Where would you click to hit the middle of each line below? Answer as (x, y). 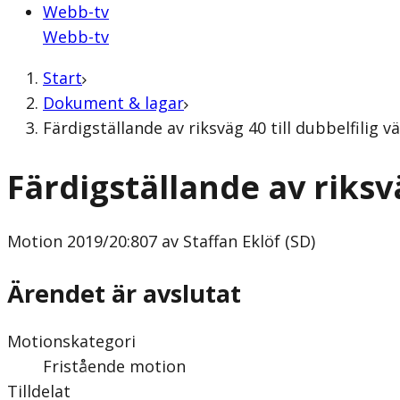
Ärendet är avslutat (124, 293)
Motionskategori (71, 341)
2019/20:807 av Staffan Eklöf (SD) (189, 242)
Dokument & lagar (113, 103)
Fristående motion (114, 366)
